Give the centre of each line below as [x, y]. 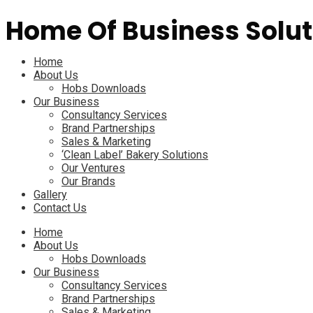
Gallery [50, 195]
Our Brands [88, 181]
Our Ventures [93, 168]
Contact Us [60, 208]
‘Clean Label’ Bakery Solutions [135, 155]
